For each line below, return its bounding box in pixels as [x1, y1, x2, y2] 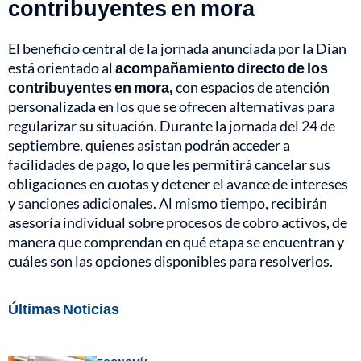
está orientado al [8, 59, 115, 77]
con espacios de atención [173, 78, 330, 97]
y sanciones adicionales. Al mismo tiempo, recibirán [8, 194, 327, 213]
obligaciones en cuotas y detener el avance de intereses [8, 175, 348, 193]
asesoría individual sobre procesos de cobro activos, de [8, 214, 347, 232]
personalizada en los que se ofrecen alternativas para [8, 98, 335, 116]
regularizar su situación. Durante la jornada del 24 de [8, 117, 335, 135]
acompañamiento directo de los [115, 59, 328, 77]
